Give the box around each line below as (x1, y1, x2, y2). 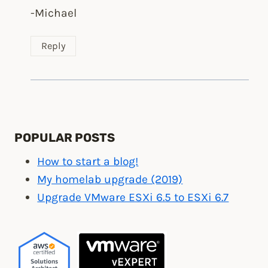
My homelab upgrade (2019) (37, 172, 183, 187)
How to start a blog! (37, 154, 139, 169)
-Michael (31, 6, 77, 20)
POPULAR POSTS (14, 130, 115, 145)
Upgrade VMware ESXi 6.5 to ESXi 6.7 (37, 190, 229, 205)
